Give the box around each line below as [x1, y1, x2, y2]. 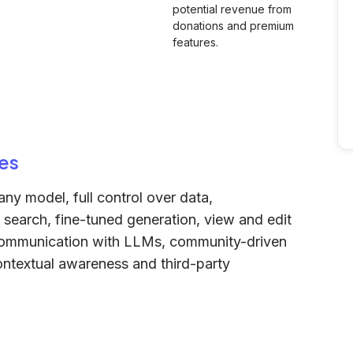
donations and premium [173, 19, 294, 32]
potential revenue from [173, 2, 292, 16]
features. [173, 35, 218, 49]
